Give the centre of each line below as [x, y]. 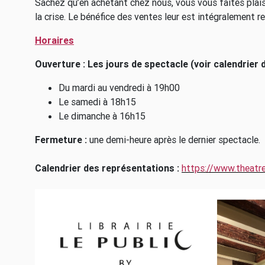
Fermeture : [61, 140]
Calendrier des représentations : [108, 168]
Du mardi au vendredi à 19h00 [119, 88]
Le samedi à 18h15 [97, 102]
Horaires [54, 40]
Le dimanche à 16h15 [103, 116]
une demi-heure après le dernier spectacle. [174, 140]
